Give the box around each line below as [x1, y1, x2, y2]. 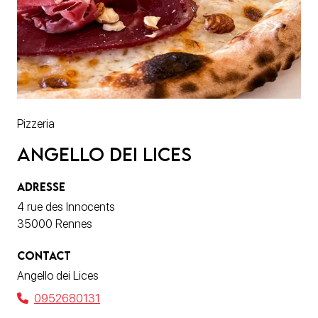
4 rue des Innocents [17, 199, 115, 214]
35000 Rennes [17, 216, 92, 231]
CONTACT [17, 248, 71, 263]
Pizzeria [17, 116, 55, 131]
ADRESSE [17, 179, 65, 194]
